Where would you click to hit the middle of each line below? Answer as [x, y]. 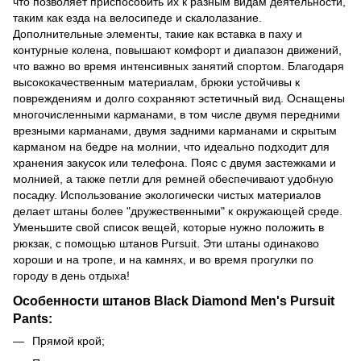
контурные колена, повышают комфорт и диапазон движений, [177, 50]
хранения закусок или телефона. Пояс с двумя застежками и [174, 162]
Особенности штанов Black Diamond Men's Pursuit [174, 300]
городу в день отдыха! [71, 275]
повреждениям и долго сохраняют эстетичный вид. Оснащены [179, 98]
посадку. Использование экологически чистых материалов [167, 195]
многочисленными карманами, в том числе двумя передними [176, 114]
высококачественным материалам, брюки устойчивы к [156, 82]
